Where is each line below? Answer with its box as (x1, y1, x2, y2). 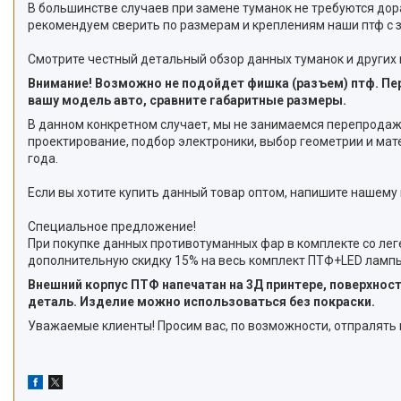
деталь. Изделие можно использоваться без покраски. (28, 294, 375, 309)
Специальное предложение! (28, 218, 196, 234)
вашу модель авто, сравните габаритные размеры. (28, 92, 346, 107)
